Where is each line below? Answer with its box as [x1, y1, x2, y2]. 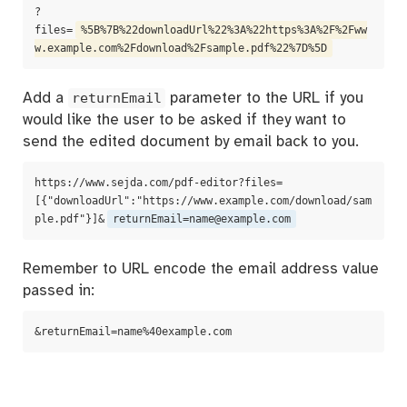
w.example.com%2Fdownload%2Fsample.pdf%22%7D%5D [35, 42, 327, 55]
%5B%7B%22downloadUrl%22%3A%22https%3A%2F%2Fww [81, 24, 367, 36]
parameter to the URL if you [165, 90, 363, 106]
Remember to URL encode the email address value [23, 261, 379, 277]
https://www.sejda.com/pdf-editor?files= [35, 176, 283, 189]
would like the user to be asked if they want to [23, 112, 346, 128]
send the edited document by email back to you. [23, 134, 359, 150]
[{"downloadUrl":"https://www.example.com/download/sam [35, 194, 372, 207]
